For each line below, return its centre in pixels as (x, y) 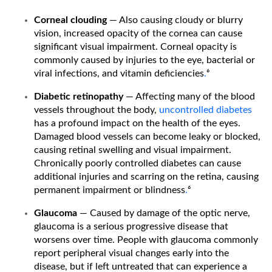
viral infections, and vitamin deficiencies (119, 73)
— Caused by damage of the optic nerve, (165, 213)
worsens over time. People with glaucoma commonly (146, 240)
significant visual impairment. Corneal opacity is (135, 46)
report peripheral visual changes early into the (131, 253)
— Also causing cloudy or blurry (176, 20)
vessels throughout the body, (97, 110)
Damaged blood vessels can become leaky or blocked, (147, 136)
